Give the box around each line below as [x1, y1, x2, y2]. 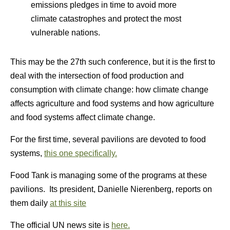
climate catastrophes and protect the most [31, 14, 181, 23]
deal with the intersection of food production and [10, 71, 184, 80]
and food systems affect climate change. [10, 113, 155, 122]
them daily [10, 199, 50, 207]
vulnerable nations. [31, 28, 100, 37]
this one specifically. [44, 149, 117, 158]
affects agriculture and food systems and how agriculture [10, 99, 214, 108]
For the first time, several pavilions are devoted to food [10, 135, 206, 144]
